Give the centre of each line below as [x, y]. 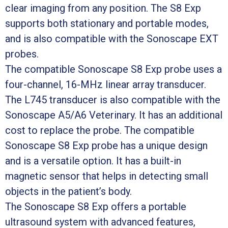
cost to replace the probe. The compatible [100, 130]
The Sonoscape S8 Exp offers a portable [96, 206]
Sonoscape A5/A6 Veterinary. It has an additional [114, 115]
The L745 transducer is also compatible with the [113, 99]
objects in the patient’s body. [68, 191]
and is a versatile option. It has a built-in [93, 161]
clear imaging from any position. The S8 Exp [103, 8]
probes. [22, 54]
